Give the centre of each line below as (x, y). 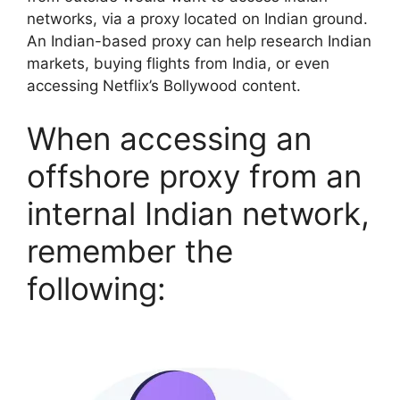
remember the (130, 251)
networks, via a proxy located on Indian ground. (197, 18)
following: (96, 289)
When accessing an (169, 139)
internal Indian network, (198, 214)
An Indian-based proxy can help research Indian (199, 41)
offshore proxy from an (194, 176)
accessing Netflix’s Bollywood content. (164, 85)
